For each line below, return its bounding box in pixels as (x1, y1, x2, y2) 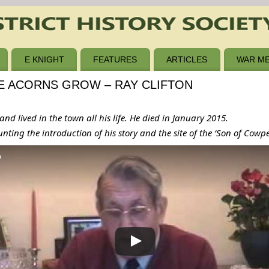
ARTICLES (166, 55, 208, 65)
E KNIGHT (24, 55, 64, 65)
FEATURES (93, 55, 138, 65)
